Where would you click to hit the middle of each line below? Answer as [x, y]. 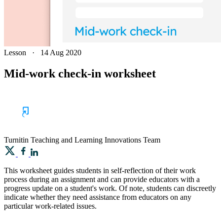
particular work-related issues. [50, 206]
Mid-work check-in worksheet [80, 73]
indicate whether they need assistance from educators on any [98, 197]
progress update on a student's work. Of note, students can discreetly [110, 188]
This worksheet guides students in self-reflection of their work [100, 170]
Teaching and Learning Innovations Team [95, 140]
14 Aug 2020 [61, 53]
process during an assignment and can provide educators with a [102, 179]
